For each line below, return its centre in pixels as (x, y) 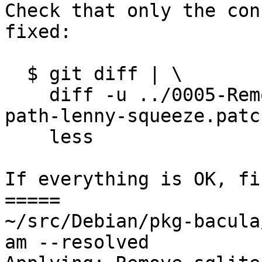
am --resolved (77, 242)
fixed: (38, 32)
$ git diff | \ (16, 74)
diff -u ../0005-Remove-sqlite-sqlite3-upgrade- (27, 95)
